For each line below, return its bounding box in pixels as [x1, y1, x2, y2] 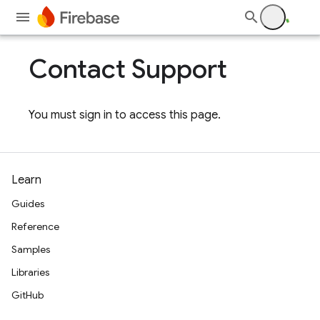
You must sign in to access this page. [29, 108, 221, 122]
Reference [11, 220, 59, 233]
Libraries [11, 266, 49, 279]
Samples [11, 243, 50, 256]
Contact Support [29, 53, 227, 85]
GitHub [11, 289, 44, 301]
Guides [11, 197, 44, 210]
